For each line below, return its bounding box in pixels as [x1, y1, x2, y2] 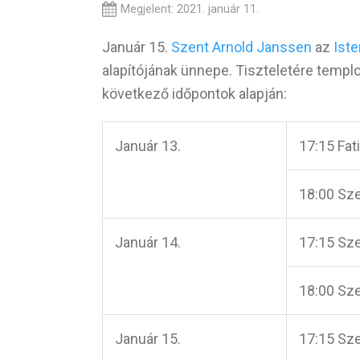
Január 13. [115, 137, 181, 154]
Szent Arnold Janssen [171, 38, 312, 55]
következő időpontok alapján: [102, 84, 287, 102]
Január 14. [115, 233, 181, 251]
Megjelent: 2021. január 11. [121, 2, 260, 16]
